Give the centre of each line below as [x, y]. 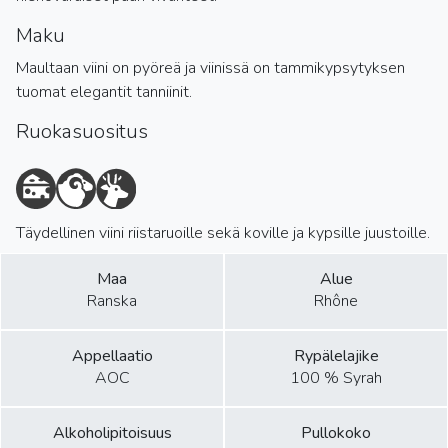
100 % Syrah [336, 378]
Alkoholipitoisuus [112, 433]
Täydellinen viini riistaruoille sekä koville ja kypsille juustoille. [223, 233]
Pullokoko [336, 433]
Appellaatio [112, 356]
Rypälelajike [336, 356]
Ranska [112, 301]
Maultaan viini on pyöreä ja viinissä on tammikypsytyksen [210, 68]
